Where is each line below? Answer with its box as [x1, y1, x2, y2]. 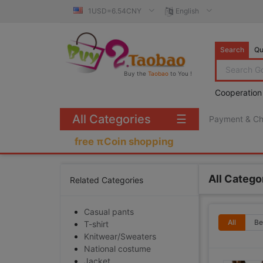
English [174, 6, 201, 15]
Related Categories [70, 175, 143, 185]
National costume [84, 244, 151, 254]
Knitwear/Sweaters [84, 231, 156, 241]
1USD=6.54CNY [86, 6, 143, 15]
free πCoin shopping [75, 136, 174, 147]
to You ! [168, 70, 192, 77]
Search [220, 45, 244, 54]
